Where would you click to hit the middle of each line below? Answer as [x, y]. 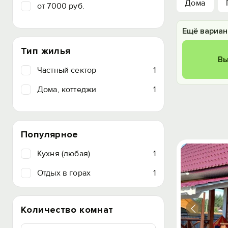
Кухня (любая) [64, 154]
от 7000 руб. [61, 6]
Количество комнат [67, 210]
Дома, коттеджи [67, 90]
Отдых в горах [64, 173]
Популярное [50, 134]
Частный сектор [67, 70]
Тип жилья [46, 51]
